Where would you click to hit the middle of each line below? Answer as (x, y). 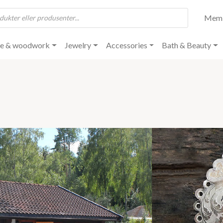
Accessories (126, 45)
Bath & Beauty (187, 45)
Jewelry (78, 45)
